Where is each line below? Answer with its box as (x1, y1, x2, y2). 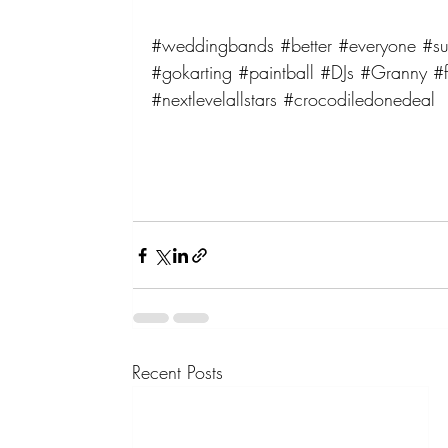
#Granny (360, 60, 428, 85)
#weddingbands (151, 33, 275, 58)
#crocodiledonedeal (283, 87, 436, 112)
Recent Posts (132, 360, 224, 385)
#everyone (338, 33, 417, 58)
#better (280, 33, 333, 58)
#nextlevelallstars (151, 87, 278, 112)
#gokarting (151, 60, 233, 85)
